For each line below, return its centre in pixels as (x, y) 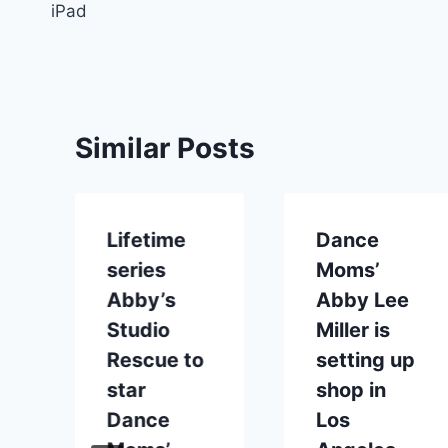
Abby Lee (363, 299)
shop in (351, 389)
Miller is (353, 329)
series (136, 269)
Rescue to (155, 359)
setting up (366, 359)
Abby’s (141, 299)
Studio (138, 329)
